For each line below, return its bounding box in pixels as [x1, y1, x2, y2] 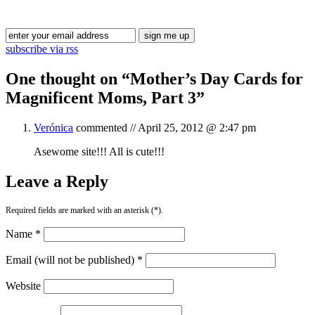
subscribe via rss [6, 42, 78, 55]
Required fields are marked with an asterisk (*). [6, 205, 163, 215]
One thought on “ [6, 69, 130, 88]
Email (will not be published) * [6, 253, 143, 266]
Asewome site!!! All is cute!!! [34, 145, 165, 157]
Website [6, 279, 41, 292]
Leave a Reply [6, 172, 108, 191]
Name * [6, 227, 41, 240]
